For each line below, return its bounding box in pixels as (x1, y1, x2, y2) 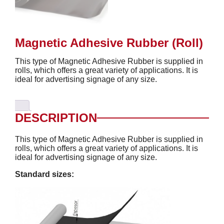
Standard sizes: (15, 169, 74, 178)
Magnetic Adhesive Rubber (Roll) (15, 35, 203, 49)
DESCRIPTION (15, 110, 97, 124)
